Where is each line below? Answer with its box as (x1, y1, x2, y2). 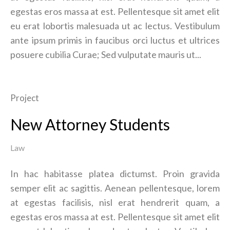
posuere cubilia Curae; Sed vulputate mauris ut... (10, 49, 201, 60)
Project (10, 92, 39, 103)
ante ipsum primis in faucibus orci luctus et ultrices (10, 34, 220, 46)
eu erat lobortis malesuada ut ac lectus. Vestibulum (10, 20, 220, 31)
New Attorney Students (10, 115, 170, 133)
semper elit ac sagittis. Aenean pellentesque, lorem (10, 182, 220, 194)
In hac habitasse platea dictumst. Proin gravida (10, 168, 220, 179)
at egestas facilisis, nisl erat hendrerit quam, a (10, 197, 220, 208)
